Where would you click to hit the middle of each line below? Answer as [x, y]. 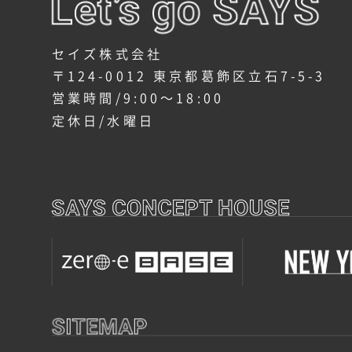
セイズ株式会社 [107, 53]
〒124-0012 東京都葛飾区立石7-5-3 [189, 75]
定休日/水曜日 [103, 120]
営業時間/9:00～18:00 [137, 98]
